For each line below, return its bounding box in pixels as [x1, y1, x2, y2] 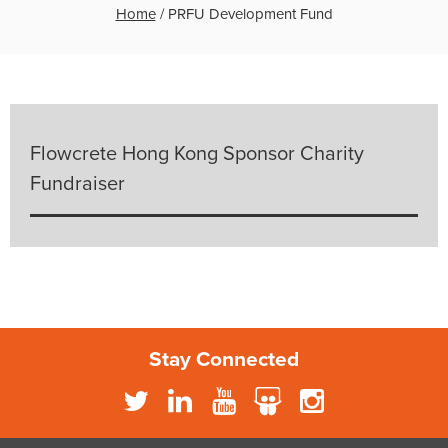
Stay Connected [149, 347, 299, 373]
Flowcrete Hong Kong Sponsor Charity [30, 142, 364, 167]
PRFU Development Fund [167, 5, 333, 24]
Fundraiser [30, 172, 125, 197]
